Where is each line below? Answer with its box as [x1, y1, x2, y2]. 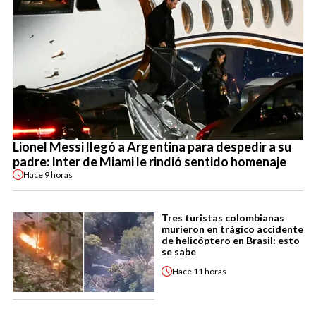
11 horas [193, 265, 226, 276]
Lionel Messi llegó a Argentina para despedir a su [13, 139, 291, 155]
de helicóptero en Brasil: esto [162, 234, 300, 247]
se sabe [162, 245, 196, 258]
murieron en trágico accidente [162, 223, 303, 236]
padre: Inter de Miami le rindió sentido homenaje [13, 154, 286, 170]
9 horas [44, 169, 73, 180]
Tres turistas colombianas [162, 212, 284, 224]
